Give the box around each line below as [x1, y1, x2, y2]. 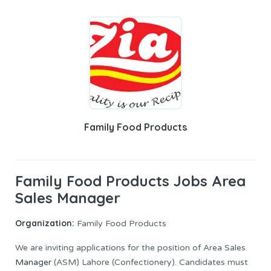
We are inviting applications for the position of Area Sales [15, 243, 246, 253]
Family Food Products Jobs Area [15, 172, 246, 190]
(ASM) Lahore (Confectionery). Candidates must [51, 257, 248, 268]
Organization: [15, 218, 74, 229]
